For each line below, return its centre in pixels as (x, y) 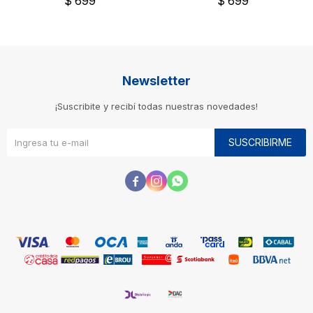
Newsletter (156, 80)
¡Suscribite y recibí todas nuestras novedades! (156, 106)
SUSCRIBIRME (260, 142)
